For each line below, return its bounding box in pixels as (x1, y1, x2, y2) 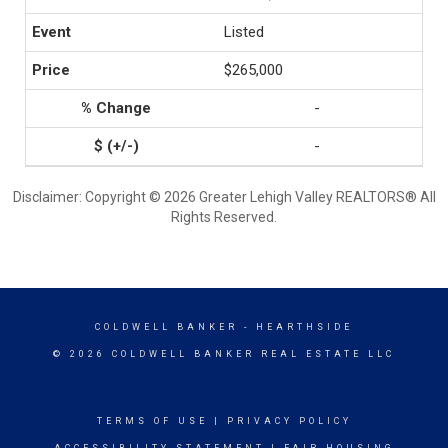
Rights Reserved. (171, 209, 277, 225)
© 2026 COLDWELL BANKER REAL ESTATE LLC (53, 349, 395, 359)
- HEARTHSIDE (238, 322, 353, 332)
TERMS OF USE (96, 416, 208, 426)
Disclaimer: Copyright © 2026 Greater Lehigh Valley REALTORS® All (12, 189, 436, 205)
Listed (224, 23, 264, 41)
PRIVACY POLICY (226, 416, 352, 426)
